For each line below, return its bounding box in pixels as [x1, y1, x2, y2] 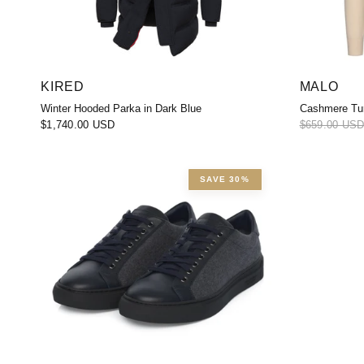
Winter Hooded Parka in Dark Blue [41, 102, 201, 115]
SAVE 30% [200, 174, 249, 184]
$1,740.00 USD [41, 118, 115, 131]
